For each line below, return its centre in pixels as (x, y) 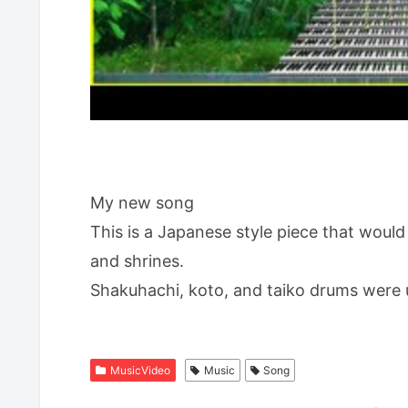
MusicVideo (140, 370)
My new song (142, 202)
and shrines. (137, 260)
